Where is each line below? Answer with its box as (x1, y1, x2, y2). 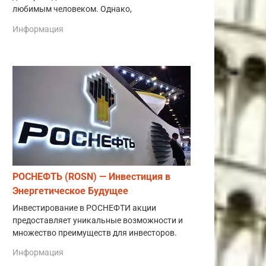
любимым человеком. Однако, (12, 4, 132, 15)
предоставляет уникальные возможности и (12, 215, 183, 226)
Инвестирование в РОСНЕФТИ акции (12, 202, 156, 213)
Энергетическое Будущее (12, 185, 128, 197)
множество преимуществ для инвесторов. (12, 227, 179, 238)
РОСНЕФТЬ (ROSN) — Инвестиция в (12, 170, 170, 182)
